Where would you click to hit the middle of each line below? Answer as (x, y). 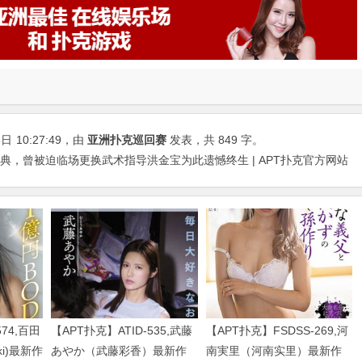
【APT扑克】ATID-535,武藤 (122, 330)
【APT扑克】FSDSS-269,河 (277, 330)
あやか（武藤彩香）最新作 (119, 350)
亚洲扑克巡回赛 (127, 139)
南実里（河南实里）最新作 (274, 350)
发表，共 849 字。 (215, 139)
